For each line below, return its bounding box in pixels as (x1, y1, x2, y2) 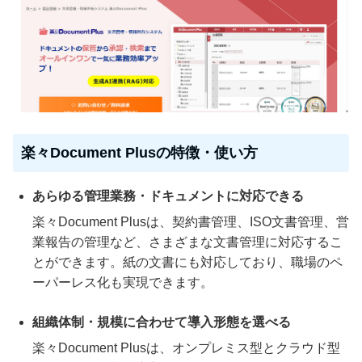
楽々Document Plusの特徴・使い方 (21, 144, 258, 161)
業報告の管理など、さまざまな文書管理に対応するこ (32, 234, 343, 249)
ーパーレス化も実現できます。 (32, 275, 213, 289)
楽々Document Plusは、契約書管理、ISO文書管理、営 (32, 214, 349, 229)
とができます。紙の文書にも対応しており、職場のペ (32, 255, 343, 269)
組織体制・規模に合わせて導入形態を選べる (32, 314, 291, 329)
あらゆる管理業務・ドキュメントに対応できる (32, 188, 304, 203)
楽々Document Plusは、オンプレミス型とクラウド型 (32, 340, 340, 355)
